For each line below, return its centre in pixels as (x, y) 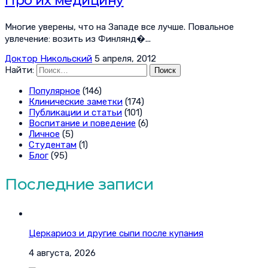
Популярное (54, 91)
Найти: (19, 70)
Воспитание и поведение (82, 124)
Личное (44, 134)
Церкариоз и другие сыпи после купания (116, 233)
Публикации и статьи (75, 113)
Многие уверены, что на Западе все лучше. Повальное (119, 27)
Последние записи (79, 184)
